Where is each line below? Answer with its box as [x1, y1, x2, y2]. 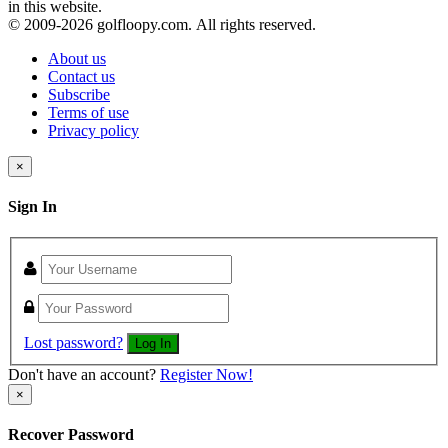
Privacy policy [48, 121, 139, 139]
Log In [135, 335, 171, 351]
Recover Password [8, 425, 134, 443]
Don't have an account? [8, 365, 160, 383]
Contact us [48, 67, 115, 85]
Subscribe [48, 85, 110, 103]
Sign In [8, 197, 57, 215]
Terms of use [48, 103, 129, 121]
